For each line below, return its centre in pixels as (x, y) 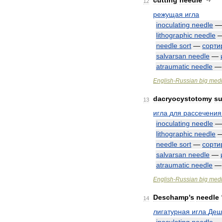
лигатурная (171, 212)
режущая (168, 14)
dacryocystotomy (183, 99)
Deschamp (171, 197)
